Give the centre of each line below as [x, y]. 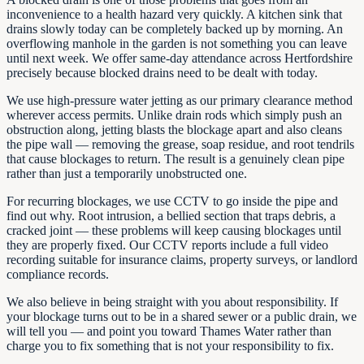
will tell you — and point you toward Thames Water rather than [169, 331]
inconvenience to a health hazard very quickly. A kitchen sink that [174, 14]
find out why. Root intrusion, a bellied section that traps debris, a [171, 215]
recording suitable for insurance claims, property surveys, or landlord [182, 259]
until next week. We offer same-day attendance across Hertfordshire [180, 58]
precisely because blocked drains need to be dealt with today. [162, 72]
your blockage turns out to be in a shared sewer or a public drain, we [182, 316]
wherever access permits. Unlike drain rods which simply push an [174, 115]
